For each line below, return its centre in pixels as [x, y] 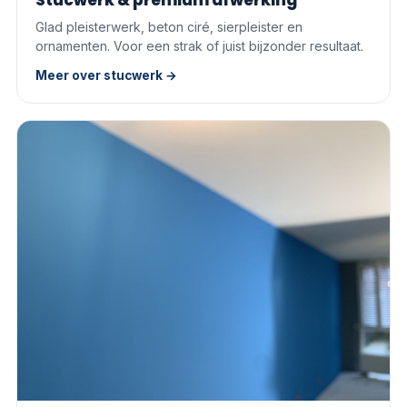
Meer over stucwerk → [106, 75]
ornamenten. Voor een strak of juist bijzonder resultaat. [199, 46]
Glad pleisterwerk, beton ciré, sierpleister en [169, 27]
